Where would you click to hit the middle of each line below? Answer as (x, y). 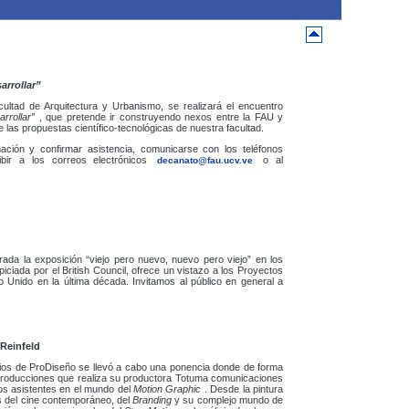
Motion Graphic (169, 389)
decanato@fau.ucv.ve (205, 160)
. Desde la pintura (244, 389)
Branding (154, 400)
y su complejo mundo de (229, 400)
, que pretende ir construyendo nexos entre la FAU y (161, 117)
